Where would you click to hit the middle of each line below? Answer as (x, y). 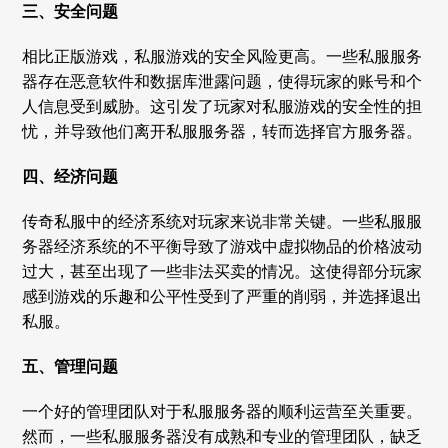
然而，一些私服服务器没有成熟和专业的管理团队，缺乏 (222, 437)
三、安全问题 (70, 12)
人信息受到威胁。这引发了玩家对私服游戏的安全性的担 (222, 107)
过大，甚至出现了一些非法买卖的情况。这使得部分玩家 (222, 272)
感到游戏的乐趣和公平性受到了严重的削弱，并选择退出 (222, 297)
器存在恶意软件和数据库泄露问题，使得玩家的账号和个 (222, 82)
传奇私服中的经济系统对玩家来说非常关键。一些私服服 (222, 222)
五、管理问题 (70, 367)
